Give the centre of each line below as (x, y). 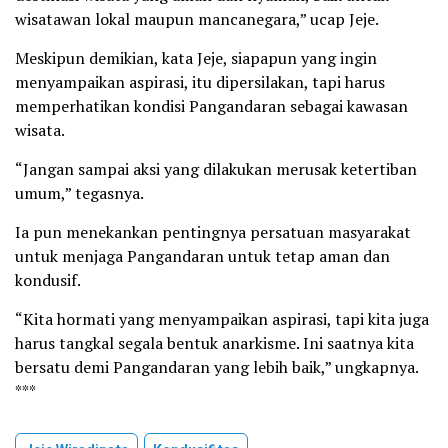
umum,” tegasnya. (79, 193)
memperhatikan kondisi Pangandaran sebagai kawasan (211, 106)
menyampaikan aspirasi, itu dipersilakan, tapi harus (200, 82)
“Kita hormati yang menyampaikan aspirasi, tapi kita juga (222, 319)
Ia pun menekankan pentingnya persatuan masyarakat (213, 232)
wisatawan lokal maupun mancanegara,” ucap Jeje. (197, 19)
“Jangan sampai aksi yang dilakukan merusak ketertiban (216, 169)
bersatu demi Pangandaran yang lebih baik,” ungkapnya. (216, 367)
